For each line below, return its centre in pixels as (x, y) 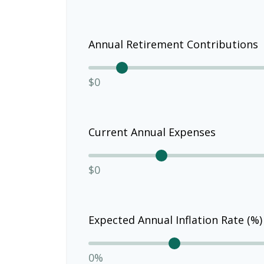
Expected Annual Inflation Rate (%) (175, 220)
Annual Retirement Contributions (173, 44)
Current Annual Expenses (152, 132)
